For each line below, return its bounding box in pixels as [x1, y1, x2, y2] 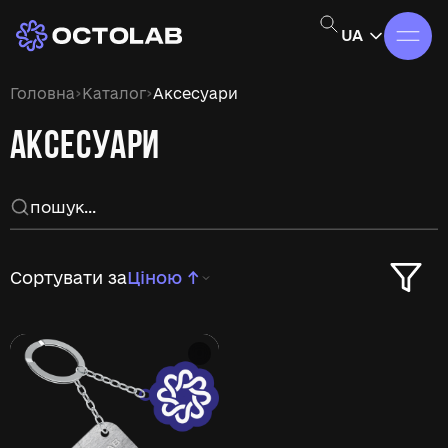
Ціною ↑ [127, 267, 200, 287]
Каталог [82, 84, 146, 102]
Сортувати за [10, 267, 127, 287]
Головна [10, 84, 75, 102]
